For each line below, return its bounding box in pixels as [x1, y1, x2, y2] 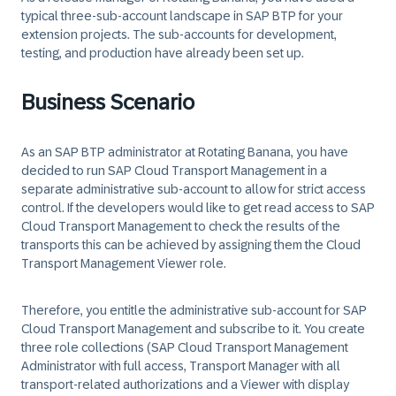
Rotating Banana [198, 145, 291, 159]
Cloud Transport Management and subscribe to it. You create [21, 322, 365, 336]
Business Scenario [21, 90, 194, 114]
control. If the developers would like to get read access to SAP [21, 201, 375, 215]
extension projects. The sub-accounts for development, [21, 27, 337, 42]
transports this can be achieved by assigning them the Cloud [21, 238, 361, 252]
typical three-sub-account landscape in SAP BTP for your [21, 9, 343, 23]
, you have [291, 145, 348, 159]
